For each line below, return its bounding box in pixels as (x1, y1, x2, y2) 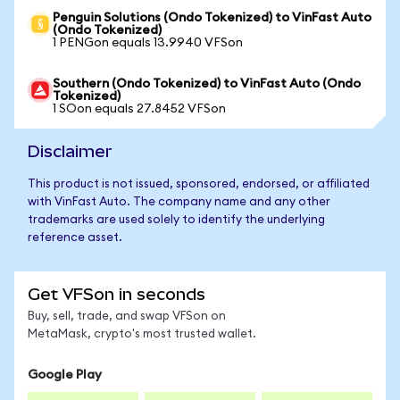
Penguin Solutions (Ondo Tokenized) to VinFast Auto (53, 12, 371, 24)
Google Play (28, 369, 102, 381)
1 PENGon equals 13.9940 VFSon (53, 37, 243, 49)
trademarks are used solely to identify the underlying (28, 214, 325, 226)
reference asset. (28, 232, 122, 244)
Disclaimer (28, 142, 112, 161)
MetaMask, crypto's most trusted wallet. (28, 329, 256, 340)
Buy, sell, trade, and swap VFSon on (28, 311, 226, 322)
